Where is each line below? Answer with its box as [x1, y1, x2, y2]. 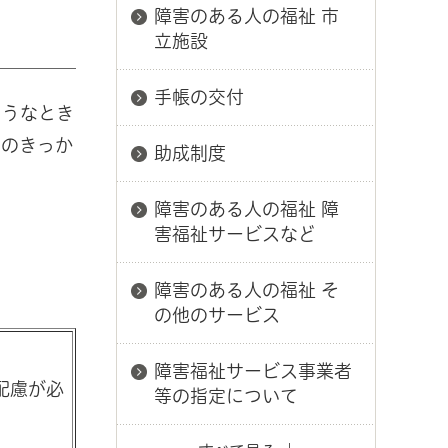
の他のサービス [154, 306, 280, 324]
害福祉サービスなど [154, 225, 316, 243]
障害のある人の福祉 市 [154, 7, 339, 25]
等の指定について [154, 387, 298, 405]
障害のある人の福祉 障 [154, 200, 339, 218]
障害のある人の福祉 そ [154, 281, 339, 299]
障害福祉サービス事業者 [154, 362, 352, 380]
